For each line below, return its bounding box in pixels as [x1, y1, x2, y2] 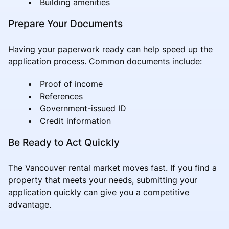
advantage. [8, 199, 51, 210]
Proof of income [40, 78, 103, 89]
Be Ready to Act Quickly [8, 135, 120, 148]
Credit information [40, 115, 111, 126]
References [40, 90, 83, 101]
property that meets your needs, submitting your [8, 174, 197, 185]
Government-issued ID [40, 103, 126, 113]
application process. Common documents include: [8, 56, 202, 66]
